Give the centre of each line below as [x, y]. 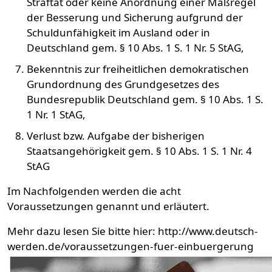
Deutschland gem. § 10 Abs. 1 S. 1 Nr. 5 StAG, [135, 48]
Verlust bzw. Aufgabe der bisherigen [116, 136]
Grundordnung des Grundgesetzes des [123, 84]
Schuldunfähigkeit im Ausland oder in [118, 32]
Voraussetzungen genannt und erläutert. [108, 206]
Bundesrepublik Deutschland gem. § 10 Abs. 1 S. [145, 99]
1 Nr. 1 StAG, [56, 114]
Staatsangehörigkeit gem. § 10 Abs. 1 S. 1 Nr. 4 [139, 151]
